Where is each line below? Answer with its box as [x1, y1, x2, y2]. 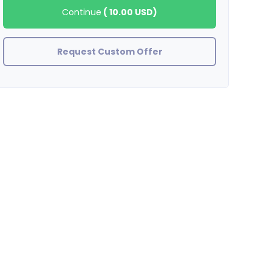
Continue [62, 6, 102, 18]
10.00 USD [109, 6, 154, 18]
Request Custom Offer [56, 46, 163, 58]
